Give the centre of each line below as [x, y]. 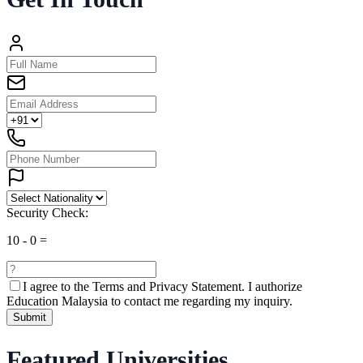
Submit [30, 317]
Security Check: [47, 212]
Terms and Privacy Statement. [169, 286]
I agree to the [58, 286]
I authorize [275, 286]
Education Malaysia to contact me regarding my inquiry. [149, 301]
